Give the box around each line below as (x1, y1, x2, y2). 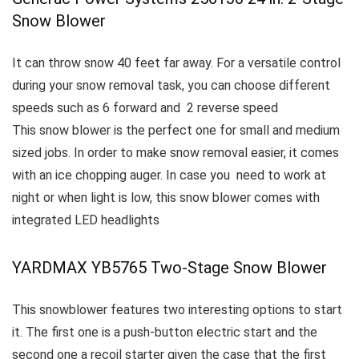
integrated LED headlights (12, 212, 159, 228)
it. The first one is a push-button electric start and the (12, 325, 317, 340)
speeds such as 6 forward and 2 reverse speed (12, 100, 278, 115)
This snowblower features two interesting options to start (12, 302, 342, 317)
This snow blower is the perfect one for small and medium (12, 123, 340, 138)
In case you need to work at (166, 167, 326, 183)
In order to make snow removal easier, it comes (74, 145, 339, 160)
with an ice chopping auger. (12, 167, 166, 183)
